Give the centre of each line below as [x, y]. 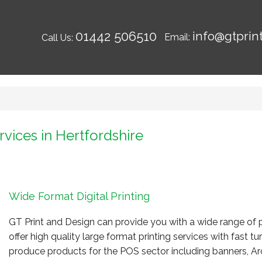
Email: [178, 37]
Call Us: [58, 38]
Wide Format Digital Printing [79, 196]
